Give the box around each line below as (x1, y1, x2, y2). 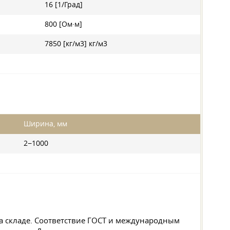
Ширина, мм (24, 119, 67, 128)
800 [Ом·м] (45, 20, 82, 29)
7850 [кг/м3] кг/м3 (45, 39, 107, 48)
